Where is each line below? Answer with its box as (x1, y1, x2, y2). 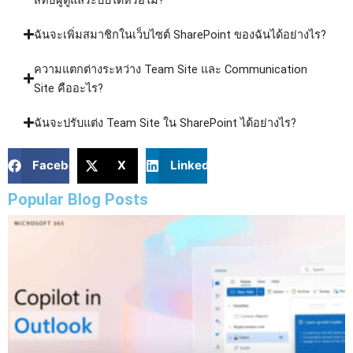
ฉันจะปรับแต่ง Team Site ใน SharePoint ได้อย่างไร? (34, 115, 297, 130)
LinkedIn (169, 158, 220, 173)
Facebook (32, 158, 90, 173)
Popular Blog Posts (8, 189, 148, 209)
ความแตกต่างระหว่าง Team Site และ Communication (34, 61, 308, 76)
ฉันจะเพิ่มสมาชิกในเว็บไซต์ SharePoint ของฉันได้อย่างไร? (34, 27, 327, 42)
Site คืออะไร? (34, 80, 104, 95)
